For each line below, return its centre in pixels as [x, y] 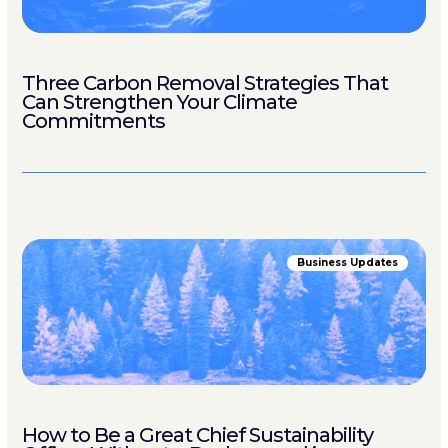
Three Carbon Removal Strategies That [205, 83]
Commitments [93, 121]
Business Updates [347, 262]
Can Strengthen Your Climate [159, 102]
